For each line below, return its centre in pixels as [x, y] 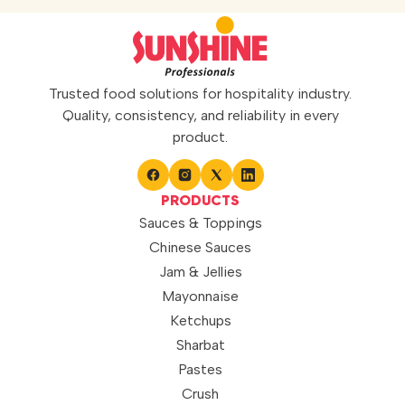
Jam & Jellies [200, 271]
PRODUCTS [201, 201]
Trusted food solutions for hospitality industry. [201, 93]
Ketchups [200, 320]
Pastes [201, 369]
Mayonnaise [201, 296]
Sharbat [200, 344]
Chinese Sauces [201, 247]
